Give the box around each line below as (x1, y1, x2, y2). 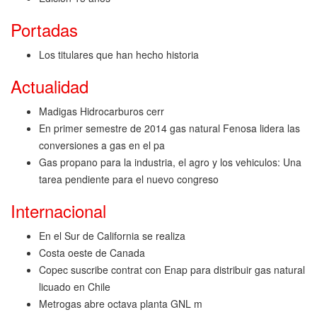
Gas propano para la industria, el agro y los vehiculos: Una (39, 155, 301, 170)
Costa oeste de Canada (39, 246, 145, 260)
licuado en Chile (39, 279, 110, 294)
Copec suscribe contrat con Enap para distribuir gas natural (39, 263, 305, 277)
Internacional (11, 198, 106, 224)
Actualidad (11, 74, 88, 99)
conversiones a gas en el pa (39, 138, 165, 153)
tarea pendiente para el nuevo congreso (39, 172, 219, 187)
